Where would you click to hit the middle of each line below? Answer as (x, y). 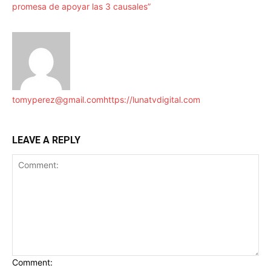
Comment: (32, 263)
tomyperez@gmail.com (58, 100)
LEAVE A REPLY (46, 140)
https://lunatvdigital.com (152, 100)
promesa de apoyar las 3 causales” (81, 7)
